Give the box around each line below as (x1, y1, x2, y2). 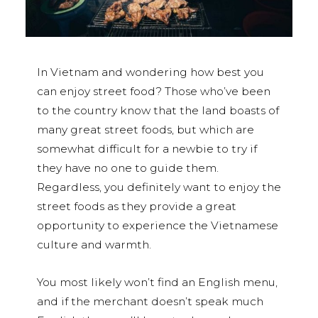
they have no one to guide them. (37, 160, 219, 175)
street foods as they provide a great (37, 199, 236, 213)
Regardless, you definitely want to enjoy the (37, 180, 281, 194)
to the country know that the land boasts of (37, 103, 279, 117)
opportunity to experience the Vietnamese (37, 218, 278, 232)
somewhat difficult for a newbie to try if (37, 141, 257, 155)
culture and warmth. (37, 237, 151, 251)
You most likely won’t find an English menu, (37, 275, 278, 289)
